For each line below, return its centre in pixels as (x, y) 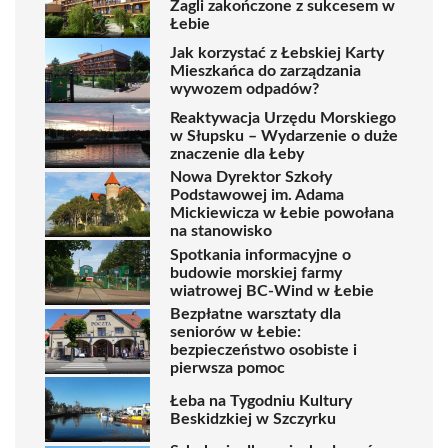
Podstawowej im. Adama (257, 195)
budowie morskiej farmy (256, 272)
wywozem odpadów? (244, 88)
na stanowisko (221, 231)
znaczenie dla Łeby (237, 153)
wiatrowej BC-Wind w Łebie (272, 290)
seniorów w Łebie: (235, 332)
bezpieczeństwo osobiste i (263, 350)
